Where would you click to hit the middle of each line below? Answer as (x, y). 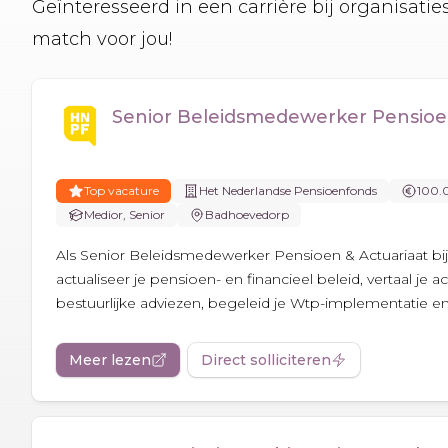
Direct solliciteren (266, 359)
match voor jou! (102, 38)
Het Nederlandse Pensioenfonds (288, 190)
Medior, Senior (124, 214)
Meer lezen (110, 359)
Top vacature (121, 190)
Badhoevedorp (247, 214)
